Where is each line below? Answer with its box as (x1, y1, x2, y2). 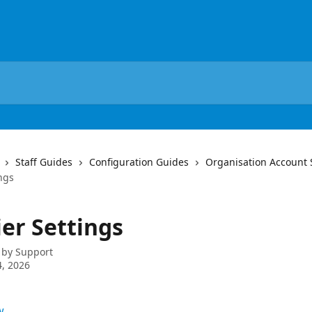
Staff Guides (15, 155, 72, 169)
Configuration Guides (89, 155, 189, 169)
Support (15, 245, 53, 258)
